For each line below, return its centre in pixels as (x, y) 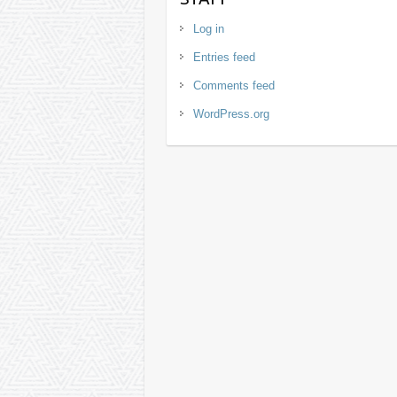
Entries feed (225, 57)
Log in (209, 29)
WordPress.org (232, 114)
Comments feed (234, 86)
